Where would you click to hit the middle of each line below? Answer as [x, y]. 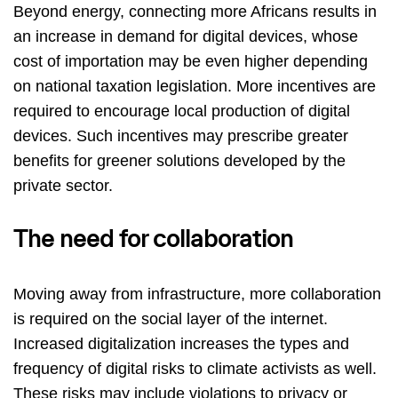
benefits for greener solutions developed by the [179, 161]
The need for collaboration [153, 241]
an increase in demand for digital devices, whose [186, 37]
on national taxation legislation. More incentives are [195, 87]
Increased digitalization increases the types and [181, 344]
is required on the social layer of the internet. [171, 319]
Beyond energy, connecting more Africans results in [195, 12]
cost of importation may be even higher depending [191, 62]
